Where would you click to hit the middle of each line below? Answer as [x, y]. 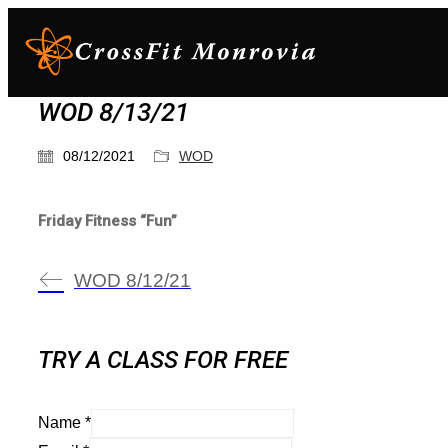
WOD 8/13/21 [113, 112]
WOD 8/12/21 [132, 280]
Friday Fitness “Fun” [107, 221]
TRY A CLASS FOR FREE [163, 359]
